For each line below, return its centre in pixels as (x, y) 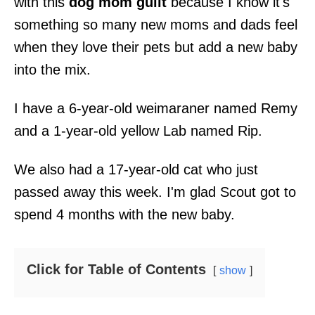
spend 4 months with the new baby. (124, 214)
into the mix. (52, 69)
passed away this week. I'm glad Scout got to (155, 192)
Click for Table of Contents (116, 269)
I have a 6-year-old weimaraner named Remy (156, 108)
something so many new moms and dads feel (156, 24)
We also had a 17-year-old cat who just (136, 169)
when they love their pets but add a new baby (156, 47)
